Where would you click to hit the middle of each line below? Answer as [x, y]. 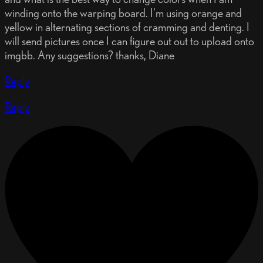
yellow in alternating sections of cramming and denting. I [127, 27]
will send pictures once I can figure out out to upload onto [129, 41]
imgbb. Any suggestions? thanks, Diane [90, 55]
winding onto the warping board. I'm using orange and [123, 13]
